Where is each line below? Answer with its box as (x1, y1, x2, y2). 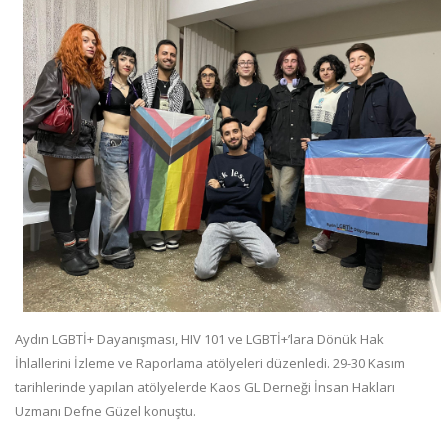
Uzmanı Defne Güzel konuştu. (15, 401, 196, 420)
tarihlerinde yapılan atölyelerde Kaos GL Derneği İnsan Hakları (15, 377, 395, 396)
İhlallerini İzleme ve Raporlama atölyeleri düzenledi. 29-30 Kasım (15, 353, 405, 372)
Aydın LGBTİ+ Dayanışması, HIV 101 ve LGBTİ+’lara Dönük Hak (15, 329, 384, 348)
